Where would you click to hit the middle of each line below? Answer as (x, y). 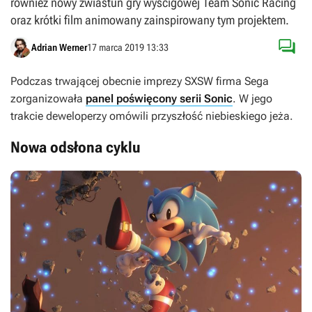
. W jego (252, 99)
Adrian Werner (59, 47)
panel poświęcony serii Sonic (159, 99)
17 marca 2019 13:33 (128, 47)
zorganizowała (48, 99)
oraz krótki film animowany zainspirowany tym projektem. (150, 20)
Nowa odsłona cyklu (76, 147)
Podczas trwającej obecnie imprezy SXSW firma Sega (140, 81)
